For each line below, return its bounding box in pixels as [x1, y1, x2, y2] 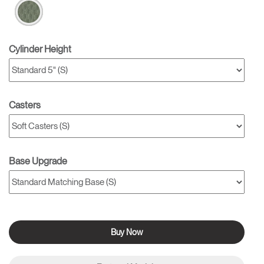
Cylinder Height [9, 44, 71, 55]
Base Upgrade [9, 156, 67, 167]
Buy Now [111, 227, 143, 237]
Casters [9, 100, 41, 111]
